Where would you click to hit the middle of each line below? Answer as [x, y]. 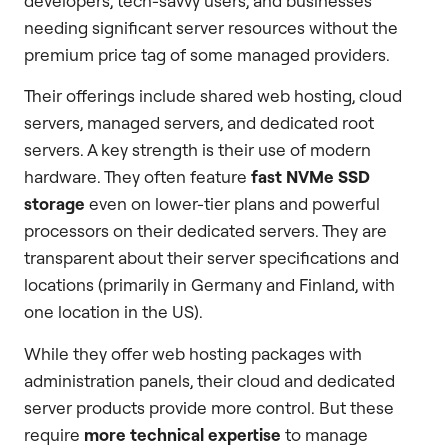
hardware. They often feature [137, 177]
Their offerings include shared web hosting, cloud [213, 96]
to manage [324, 434]
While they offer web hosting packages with [193, 353]
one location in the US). [113, 312]
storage [54, 204]
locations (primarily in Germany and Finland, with [209, 285]
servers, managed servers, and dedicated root [199, 123]
